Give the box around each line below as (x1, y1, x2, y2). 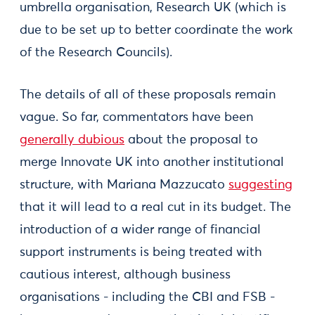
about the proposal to (124, 134, 258, 146)
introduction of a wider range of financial (20, 224, 261, 236)
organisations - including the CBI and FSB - (20, 291, 275, 304)
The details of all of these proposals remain (20, 89, 276, 101)
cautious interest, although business (20, 269, 231, 281)
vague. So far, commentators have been (20, 111, 253, 124)
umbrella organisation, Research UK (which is (20, 1, 286, 14)
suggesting (229, 179, 292, 191)
